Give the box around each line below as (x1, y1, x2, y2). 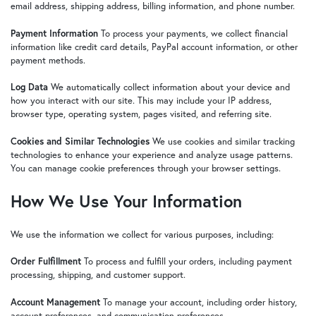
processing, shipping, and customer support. (10, 269, 186, 281)
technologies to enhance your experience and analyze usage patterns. (10, 148, 293, 161)
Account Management (10, 296, 100, 308)
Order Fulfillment (10, 255, 81, 268)
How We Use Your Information (10, 190, 242, 213)
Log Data (10, 81, 48, 94)
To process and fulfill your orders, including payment (80, 255, 292, 268)
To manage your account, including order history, (99, 296, 297, 308)
